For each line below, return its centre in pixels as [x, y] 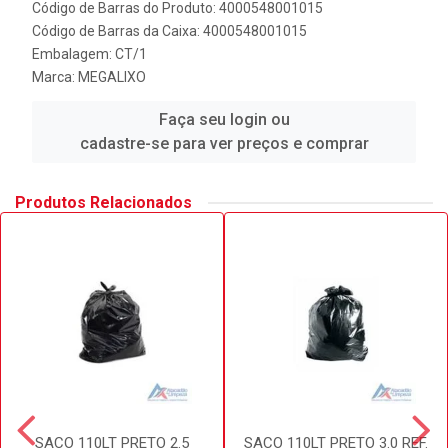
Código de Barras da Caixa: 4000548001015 [169, 31]
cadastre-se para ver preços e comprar [224, 143]
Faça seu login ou [224, 119]
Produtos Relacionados [103, 202]
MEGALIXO [112, 77]
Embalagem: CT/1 [89, 54]
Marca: [55, 77]
